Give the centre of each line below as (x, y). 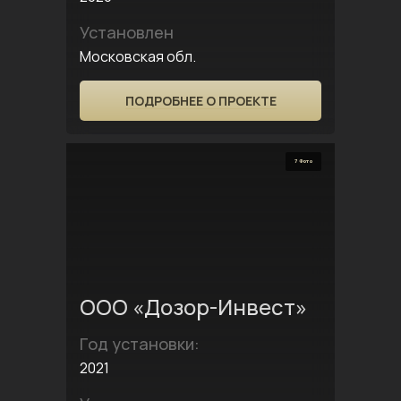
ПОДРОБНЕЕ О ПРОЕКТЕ (200, 101)
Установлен (127, 32)
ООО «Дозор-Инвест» (193, 307)
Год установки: (140, 344)
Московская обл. (138, 56)
